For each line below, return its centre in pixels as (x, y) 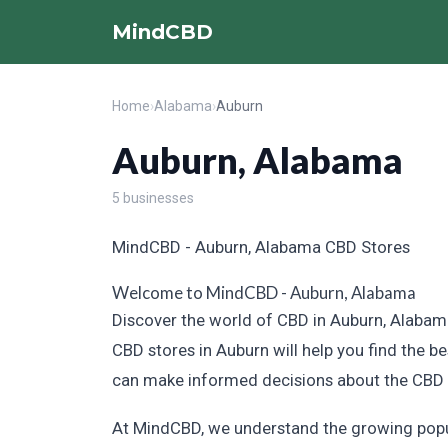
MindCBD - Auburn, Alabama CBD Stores (261, 247)
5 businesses (153, 198)
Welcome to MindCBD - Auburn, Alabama (264, 292)
